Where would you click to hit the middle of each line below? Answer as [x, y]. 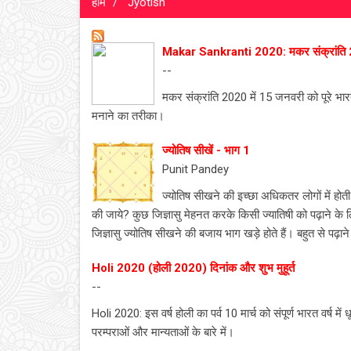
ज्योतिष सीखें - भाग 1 [206, 150]
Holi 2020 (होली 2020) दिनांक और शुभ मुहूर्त [193, 268]
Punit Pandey [195, 169]
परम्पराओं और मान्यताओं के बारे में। [163, 332]
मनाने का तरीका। [128, 116]
